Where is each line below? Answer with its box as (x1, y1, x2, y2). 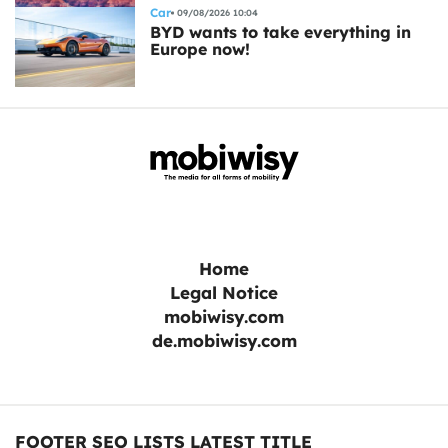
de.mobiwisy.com (151, 329, 297, 351)
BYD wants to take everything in (150, 21, 411, 42)
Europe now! (150, 38, 250, 59)
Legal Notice (170, 281, 278, 303)
